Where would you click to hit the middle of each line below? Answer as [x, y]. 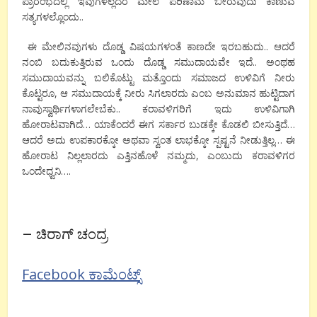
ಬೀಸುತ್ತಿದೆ [270, 124]
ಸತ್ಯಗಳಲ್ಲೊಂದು [51, 16]
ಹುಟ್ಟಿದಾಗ [277, 93]
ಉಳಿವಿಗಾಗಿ [274, 108]
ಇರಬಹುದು [243, 46]
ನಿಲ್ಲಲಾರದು [87, 155]
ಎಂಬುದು [225, 155]
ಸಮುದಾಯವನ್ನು [54, 77]
